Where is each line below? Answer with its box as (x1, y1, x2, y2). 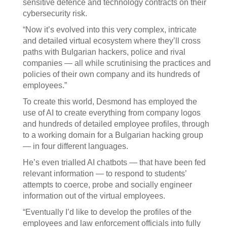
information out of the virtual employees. (23, 192, 165, 200)
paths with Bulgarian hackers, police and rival (23, 48, 185, 56)
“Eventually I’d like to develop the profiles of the (23, 208, 192, 216)
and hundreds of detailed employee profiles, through (23, 120, 209, 128)
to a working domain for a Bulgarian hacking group (23, 131, 203, 139)
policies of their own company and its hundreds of (23, 70, 200, 79)
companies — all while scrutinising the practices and (23, 59, 211, 67)
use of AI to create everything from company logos (23, 108, 201, 117)
